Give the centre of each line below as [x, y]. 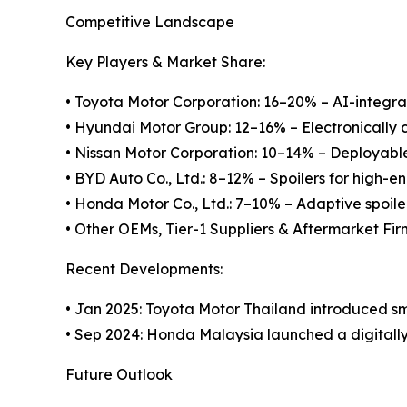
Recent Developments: [144, 268]
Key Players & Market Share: [165, 61]
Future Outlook [119, 374]
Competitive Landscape [150, 21]
